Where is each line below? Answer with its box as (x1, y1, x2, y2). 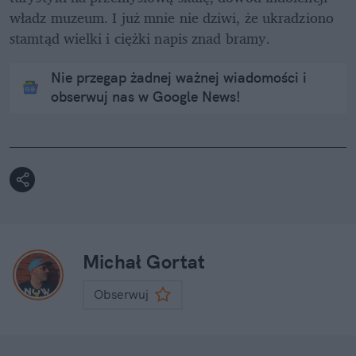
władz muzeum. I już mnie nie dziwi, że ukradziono (10, 5, 334, 29)
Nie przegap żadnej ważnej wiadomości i (51, 68, 307, 87)
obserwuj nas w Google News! (51, 87, 241, 106)
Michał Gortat (83, 249, 206, 273)
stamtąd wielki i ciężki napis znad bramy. (10, 25, 271, 50)
